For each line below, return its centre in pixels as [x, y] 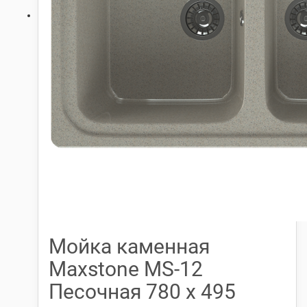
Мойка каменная [129, 246]
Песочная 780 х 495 [142, 292]
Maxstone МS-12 [126, 269]
